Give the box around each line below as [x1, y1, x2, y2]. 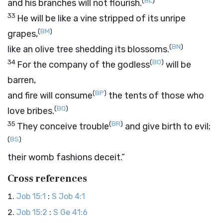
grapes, [7, 28, 38, 39]
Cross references [7, 172, 87, 185]
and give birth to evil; [123, 121, 211, 132]
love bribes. [7, 106, 54, 116]
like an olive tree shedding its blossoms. [7, 44, 169, 55]
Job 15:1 [16, 192, 46, 201]
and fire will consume [7, 90, 93, 101]
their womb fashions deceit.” [7, 152, 125, 163]
